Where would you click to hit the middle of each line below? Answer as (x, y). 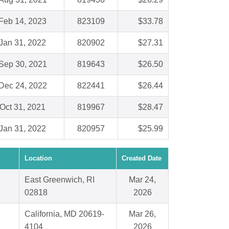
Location (38, 158)
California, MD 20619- (64, 214)
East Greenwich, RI (60, 180)
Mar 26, (142, 214)
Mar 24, (142, 180)
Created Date (142, 158)
